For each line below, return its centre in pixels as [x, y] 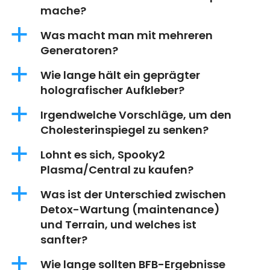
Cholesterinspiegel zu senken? [124, 130]
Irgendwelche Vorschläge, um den [136, 115]
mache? [63, 11]
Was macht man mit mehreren [127, 36]
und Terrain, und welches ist [118, 225]
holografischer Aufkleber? [112, 90]
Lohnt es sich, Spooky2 [103, 155]
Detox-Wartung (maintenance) [130, 210]
